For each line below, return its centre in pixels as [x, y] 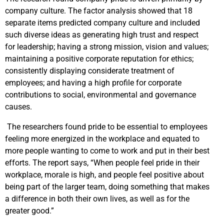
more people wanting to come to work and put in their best [107, 150]
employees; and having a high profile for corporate [93, 82]
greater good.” [29, 210]
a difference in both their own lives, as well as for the [97, 198]
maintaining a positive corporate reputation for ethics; [99, 58]
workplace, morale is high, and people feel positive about [104, 174]
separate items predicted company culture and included [102, 22]
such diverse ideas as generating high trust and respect [102, 34]
